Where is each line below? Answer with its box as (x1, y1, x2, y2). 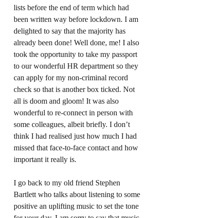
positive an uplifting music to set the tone (14, 202, 141, 210)
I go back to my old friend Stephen (14, 179, 122, 187)
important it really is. (14, 155, 78, 163)
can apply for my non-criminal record (14, 73, 130, 82)
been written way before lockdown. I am (14, 15, 140, 23)
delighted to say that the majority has (14, 27, 127, 35)
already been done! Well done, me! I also (14, 38, 141, 47)
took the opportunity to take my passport (14, 50, 139, 58)
